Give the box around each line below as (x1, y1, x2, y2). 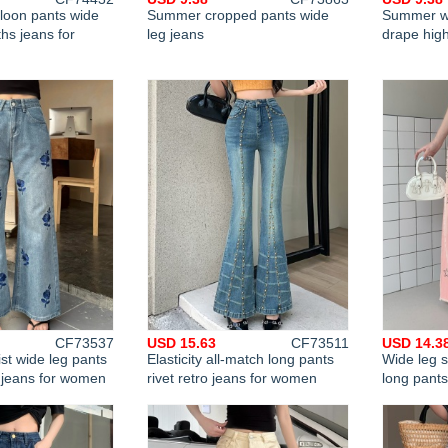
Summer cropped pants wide (147, 7, 329, 23)
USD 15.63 (147, 335, 216, 351)
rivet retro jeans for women (147, 370, 317, 386)
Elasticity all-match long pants (147, 351, 334, 367)
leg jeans (147, 26, 204, 42)
